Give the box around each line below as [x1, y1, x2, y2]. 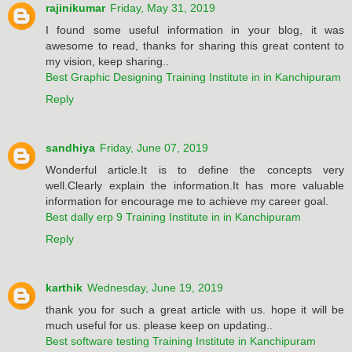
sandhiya [46, 141, 95, 154]
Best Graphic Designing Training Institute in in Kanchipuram [46, 70, 341, 83]
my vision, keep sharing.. [46, 54, 169, 68]
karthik [46, 280, 82, 294]
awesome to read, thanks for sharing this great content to [46, 38, 344, 52]
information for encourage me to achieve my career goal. [46, 194, 328, 207]
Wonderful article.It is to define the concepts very [46, 163, 344, 176]
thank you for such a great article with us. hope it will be [46, 302, 344, 316]
